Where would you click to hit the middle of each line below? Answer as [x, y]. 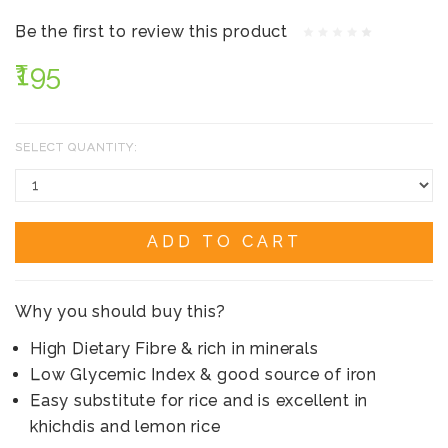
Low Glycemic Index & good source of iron [203, 374]
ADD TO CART [224, 241]
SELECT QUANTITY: [76, 146]
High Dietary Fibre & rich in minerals [174, 348]
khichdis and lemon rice [125, 426]
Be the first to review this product [151, 31]
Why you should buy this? [121, 311]
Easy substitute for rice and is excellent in [199, 400]
